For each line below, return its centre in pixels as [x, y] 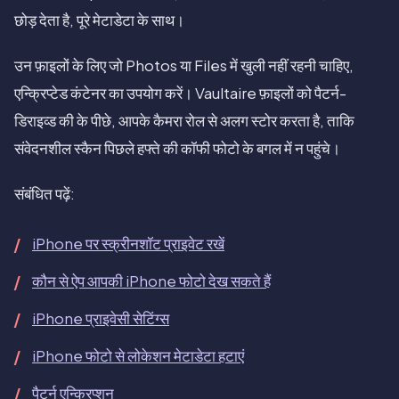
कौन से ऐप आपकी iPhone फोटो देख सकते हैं [151, 281]
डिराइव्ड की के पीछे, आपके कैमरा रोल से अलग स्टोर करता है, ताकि [184, 121]
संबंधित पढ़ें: [45, 194]
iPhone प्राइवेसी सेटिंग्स [101, 319]
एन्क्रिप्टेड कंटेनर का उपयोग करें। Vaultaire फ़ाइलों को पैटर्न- [180, 94]
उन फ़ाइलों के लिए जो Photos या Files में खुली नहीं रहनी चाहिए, [184, 66]
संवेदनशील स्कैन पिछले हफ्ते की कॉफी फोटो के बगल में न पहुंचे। [177, 149]
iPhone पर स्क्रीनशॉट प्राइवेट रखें [128, 244]
